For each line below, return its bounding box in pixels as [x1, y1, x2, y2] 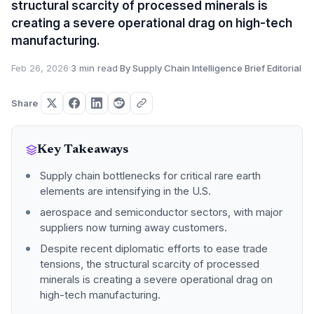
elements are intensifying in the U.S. [40, 184, 211, 198]
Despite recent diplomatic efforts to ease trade [40, 242, 268, 255]
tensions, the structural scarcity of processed [40, 257, 259, 271]
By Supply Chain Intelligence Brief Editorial [120, 62, 301, 74]
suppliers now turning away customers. [40, 221, 227, 234]
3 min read [71, 62, 118, 74]
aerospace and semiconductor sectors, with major [40, 205, 282, 219]
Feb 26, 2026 [11, 62, 69, 74]
